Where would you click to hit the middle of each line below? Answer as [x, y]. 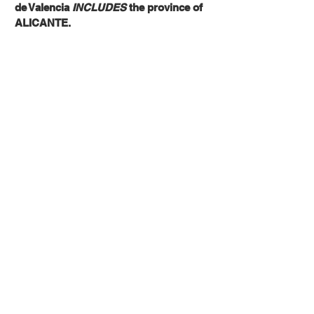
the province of [164, 7]
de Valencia [42, 7]
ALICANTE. [43, 23]
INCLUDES [98, 7]
